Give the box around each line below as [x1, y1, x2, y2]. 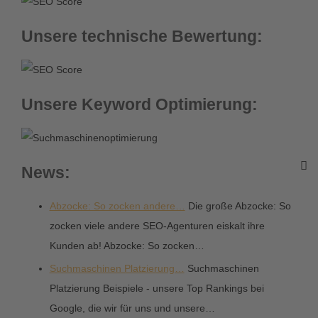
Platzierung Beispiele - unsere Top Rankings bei [49, 282, 264, 294]
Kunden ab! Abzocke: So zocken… [49, 240, 204, 252]
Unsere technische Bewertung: [21, 27, 263, 46]
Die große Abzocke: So [185, 200, 291, 212]
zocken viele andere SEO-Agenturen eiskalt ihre [49, 220, 265, 232]
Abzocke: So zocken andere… [49, 200, 185, 212]
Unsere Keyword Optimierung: [21, 95, 258, 114]
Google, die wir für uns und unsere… [49, 302, 215, 314]
